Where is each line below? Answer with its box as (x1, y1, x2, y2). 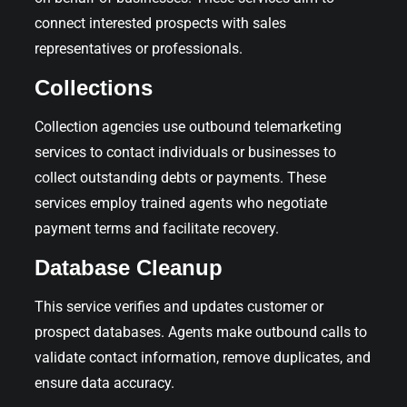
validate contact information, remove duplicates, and (35, 348, 371, 366)
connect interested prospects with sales (35, 14, 286, 32)
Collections (35, 74, 153, 100)
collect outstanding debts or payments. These (35, 168, 326, 186)
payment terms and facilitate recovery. (35, 219, 279, 237)
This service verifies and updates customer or (35, 297, 323, 315)
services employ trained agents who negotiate (35, 194, 327, 212)
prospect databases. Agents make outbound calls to (35, 323, 367, 341)
